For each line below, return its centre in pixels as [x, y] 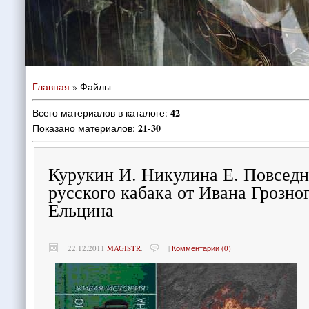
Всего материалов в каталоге [99, 113]
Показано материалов [82, 128]
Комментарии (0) [201, 248]
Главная [51, 87]
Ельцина [81, 209]
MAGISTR [124, 248]
